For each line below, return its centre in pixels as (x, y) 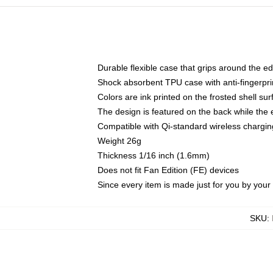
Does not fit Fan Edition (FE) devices (168, 170)
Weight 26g (119, 141)
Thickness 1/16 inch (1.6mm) (154, 155)
